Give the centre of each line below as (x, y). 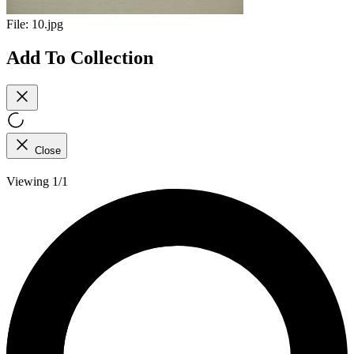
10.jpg (47, 24)
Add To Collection (80, 57)
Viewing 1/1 (37, 181)
